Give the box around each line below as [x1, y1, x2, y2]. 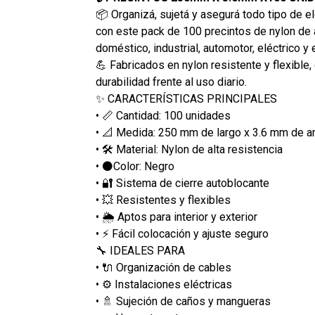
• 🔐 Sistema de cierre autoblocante [95, 176, 269, 190]
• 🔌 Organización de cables [95, 261, 231, 274]
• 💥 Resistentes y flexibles [95, 193, 231, 207]
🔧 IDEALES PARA [95, 244, 185, 257]
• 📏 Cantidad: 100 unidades [95, 109, 231, 122]
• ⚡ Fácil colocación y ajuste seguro [95, 227, 269, 240]
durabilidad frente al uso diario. [95, 75, 247, 89]
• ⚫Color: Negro [95, 160, 174, 173]
